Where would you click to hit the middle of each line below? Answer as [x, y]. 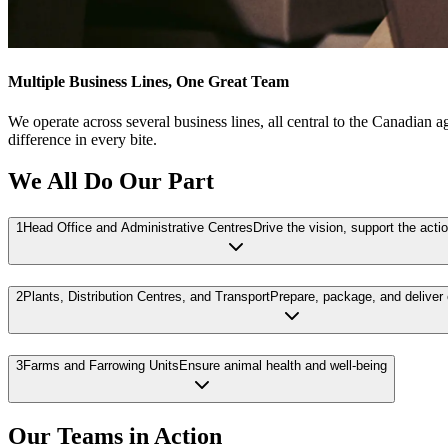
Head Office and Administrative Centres [138, 228]
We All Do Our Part [111, 181]
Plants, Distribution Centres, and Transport [146, 297]
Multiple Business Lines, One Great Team [148, 82]
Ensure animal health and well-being [283, 365]
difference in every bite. [82, 139]
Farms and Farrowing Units [101, 365]
